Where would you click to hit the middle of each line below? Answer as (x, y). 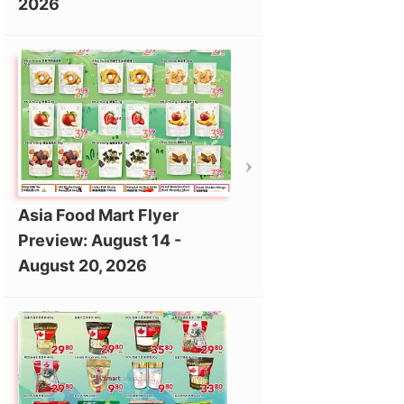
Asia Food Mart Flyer (98, 215)
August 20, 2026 (82, 265)
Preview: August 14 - (99, 240)
